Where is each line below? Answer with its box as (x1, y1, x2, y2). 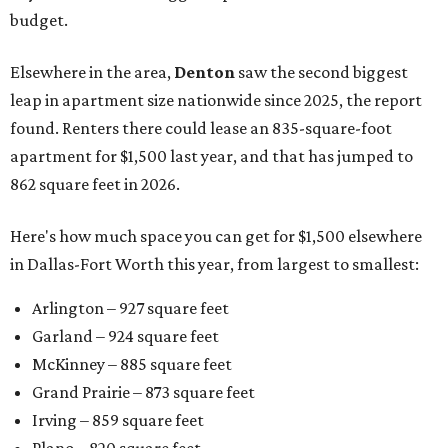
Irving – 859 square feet (32, 410, 204, 431)
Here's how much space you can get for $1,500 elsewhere (10, 226, 422, 247)
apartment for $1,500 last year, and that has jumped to (10, 146, 413, 167)
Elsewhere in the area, (10, 62, 174, 83)
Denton (174, 62, 235, 83)
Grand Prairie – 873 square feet (32, 382, 255, 403)
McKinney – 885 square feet (32, 354, 232, 375)
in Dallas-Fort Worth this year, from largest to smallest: (10, 254, 419, 275)
